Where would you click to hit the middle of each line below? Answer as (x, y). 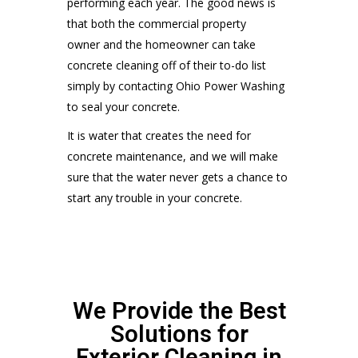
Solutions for (179, 334)
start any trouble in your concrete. (155, 198)
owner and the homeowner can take (161, 44)
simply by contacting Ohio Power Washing (176, 86)
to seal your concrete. (123, 107)
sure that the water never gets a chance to (177, 177)
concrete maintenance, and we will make (173, 156)
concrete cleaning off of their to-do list (167, 65)
